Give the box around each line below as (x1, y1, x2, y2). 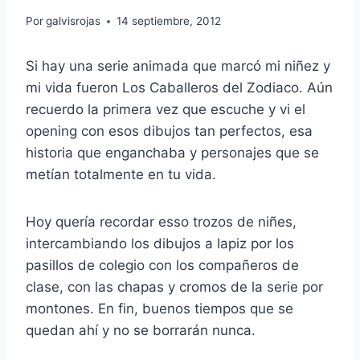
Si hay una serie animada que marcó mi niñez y (26, 58, 330, 75)
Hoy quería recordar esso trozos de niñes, (26, 214, 297, 231)
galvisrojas (46, 14, 101, 28)
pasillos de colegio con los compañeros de (26, 257, 299, 274)
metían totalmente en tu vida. (26, 166, 216, 183)
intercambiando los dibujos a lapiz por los (26, 235, 294, 252)
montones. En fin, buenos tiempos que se (26, 301, 293, 317)
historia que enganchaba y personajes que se (26, 145, 319, 162)
